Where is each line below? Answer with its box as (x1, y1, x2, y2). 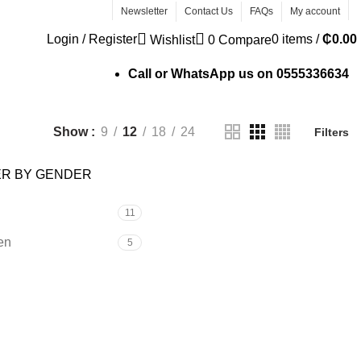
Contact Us (185, 6, 233, 17)
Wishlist (150, 33, 195, 47)
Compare (218, 33, 272, 47)
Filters (314, 125, 349, 139)
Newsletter (121, 6, 168, 17)
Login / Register (47, 31, 137, 46)
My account (290, 6, 340, 17)
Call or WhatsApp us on (128, 66, 276, 81)
